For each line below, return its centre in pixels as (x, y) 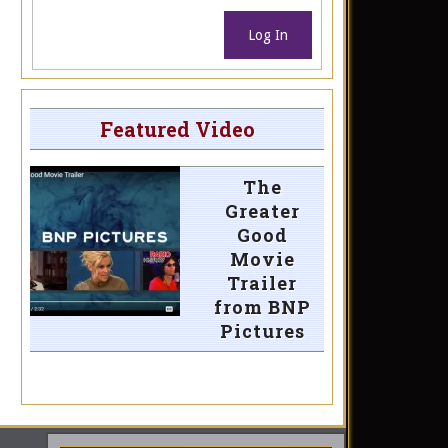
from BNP (262, 307)
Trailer (262, 283)
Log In (268, 34)
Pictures (262, 331)
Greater (262, 211)
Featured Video (177, 129)
